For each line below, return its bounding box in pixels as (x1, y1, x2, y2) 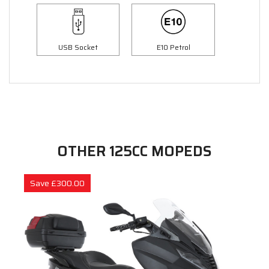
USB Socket (58, 41, 98, 53)
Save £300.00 (30, 176, 85, 190)
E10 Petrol (156, 41, 190, 53)
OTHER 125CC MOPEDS (57, 139, 212, 163)
